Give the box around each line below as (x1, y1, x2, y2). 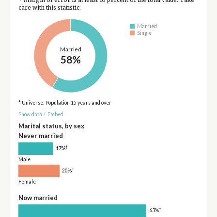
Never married (18, 131, 63, 139)
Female (18, 178, 36, 185)
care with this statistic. (18, 4, 81, 11)
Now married (18, 193, 58, 201)
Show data (18, 111, 42, 118)
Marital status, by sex (18, 122, 84, 130)
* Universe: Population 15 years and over (18, 99, 111, 106)
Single (137, 30, 152, 36)
